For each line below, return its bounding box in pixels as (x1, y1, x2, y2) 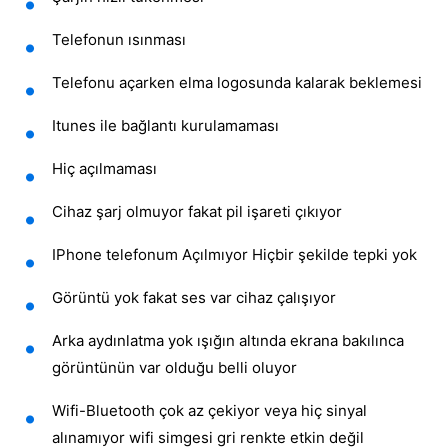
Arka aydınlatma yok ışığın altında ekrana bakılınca (52, 331, 404, 351)
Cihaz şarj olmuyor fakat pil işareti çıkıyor (52, 202, 342, 222)
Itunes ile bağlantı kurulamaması (52, 116, 279, 136)
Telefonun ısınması (52, 30, 186, 50)
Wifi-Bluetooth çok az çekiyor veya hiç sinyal (52, 401, 367, 421)
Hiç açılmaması (52, 159, 157, 179)
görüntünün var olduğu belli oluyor (52, 358, 297, 378)
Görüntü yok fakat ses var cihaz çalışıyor (52, 288, 336, 308)
